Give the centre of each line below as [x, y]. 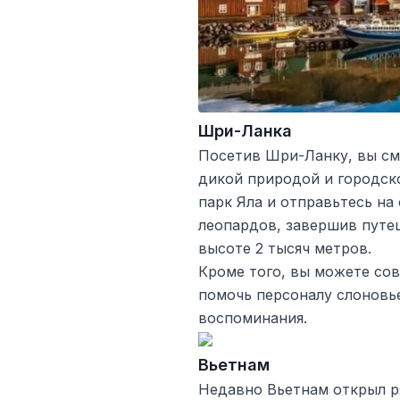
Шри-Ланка [245, 130]
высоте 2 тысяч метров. [285, 248]
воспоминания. [253, 317]
